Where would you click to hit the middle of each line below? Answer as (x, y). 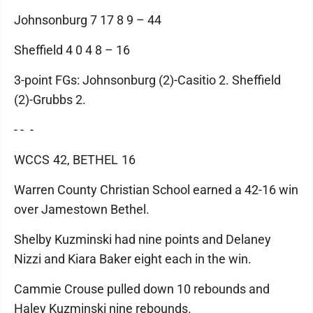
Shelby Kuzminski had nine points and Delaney (143, 239)
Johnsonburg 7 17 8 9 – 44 (88, 20)
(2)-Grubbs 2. (50, 99)
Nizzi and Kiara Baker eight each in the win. (133, 259)
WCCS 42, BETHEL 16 (75, 159)
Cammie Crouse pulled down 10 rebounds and (142, 289)
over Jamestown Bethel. (82, 209)
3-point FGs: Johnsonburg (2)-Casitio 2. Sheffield (147, 80)
